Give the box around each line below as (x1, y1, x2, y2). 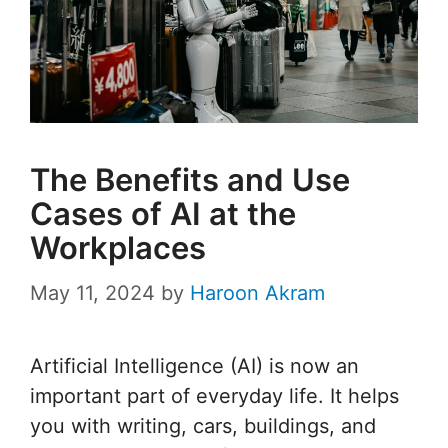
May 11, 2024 (30, 280, 155, 305)
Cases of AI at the (30, 194, 296, 232)
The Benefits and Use (30, 160, 350, 198)
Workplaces (30, 228, 206, 266)
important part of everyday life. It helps (30, 383, 399, 408)
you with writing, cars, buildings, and (30, 413, 376, 438)
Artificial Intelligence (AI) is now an (30, 353, 359, 378)
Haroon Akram (190, 280, 325, 305)
